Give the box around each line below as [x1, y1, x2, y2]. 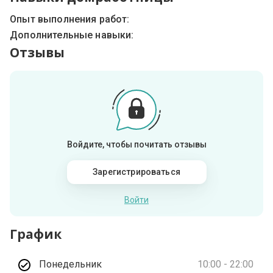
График [10, 225, 62, 243]
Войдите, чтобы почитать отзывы [66, 140, 207, 150]
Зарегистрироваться [93, 167, 180, 177]
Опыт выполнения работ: [10, 13, 130, 26]
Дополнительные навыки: [10, 29, 134, 41]
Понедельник [39, 258, 102, 271]
